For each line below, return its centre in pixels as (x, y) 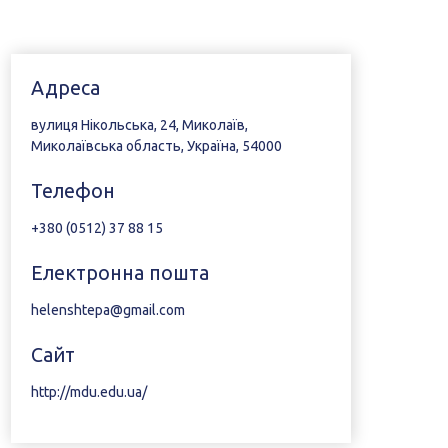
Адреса (65, 88)
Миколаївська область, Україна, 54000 (156, 146)
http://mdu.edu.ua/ (88, 392)
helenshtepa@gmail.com (107, 310)
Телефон (72, 191)
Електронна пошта (119, 273)
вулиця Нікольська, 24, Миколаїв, (139, 125)
